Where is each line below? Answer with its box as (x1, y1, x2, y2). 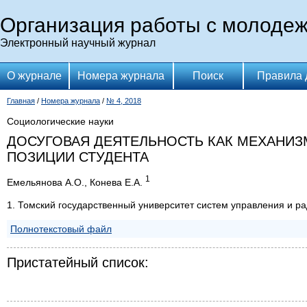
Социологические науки (7, 116, 114, 127)
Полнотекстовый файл (10, 223, 112, 234)
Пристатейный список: (7, 254, 149, 270)
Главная (7, 97, 35, 105)
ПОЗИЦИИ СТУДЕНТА (7, 149, 149, 164)
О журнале (7, 70, 62, 82)
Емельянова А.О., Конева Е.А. (7, 176, 145, 188)
